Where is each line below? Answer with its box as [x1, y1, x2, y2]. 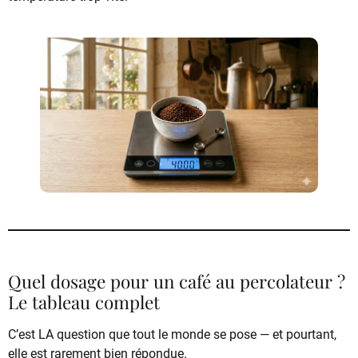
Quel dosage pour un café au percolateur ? [8, 269, 345, 294]
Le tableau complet [8, 290, 160, 315]
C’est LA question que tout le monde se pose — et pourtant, [8, 327, 336, 343]
